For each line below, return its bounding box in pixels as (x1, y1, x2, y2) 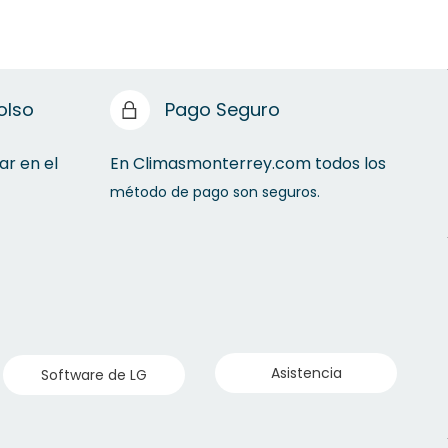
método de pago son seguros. (109, 181, 324, 202)
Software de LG (41, 364, 147, 385)
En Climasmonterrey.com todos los (109, 151, 386, 175)
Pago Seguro (164, 96, 280, 122)
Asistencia (270, 362, 342, 383)
